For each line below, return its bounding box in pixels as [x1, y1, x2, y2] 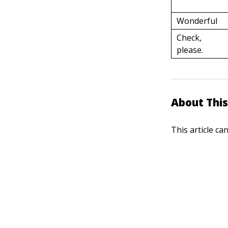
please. [177, 44, 204, 55]
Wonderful [177, 15, 218, 26]
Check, [177, 32, 202, 43]
